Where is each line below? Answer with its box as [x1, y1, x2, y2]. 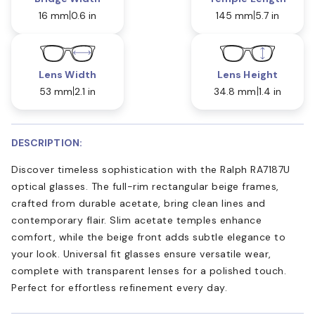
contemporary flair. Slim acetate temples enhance [11, 213, 262, 226]
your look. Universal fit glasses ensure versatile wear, [11, 247, 271, 260]
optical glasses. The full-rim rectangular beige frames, [11, 179, 279, 193]
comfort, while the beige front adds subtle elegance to [11, 230, 285, 243]
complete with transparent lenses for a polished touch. [11, 264, 286, 277]
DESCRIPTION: [11, 136, 82, 149]
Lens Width [39, 67, 96, 81]
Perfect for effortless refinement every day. [11, 281, 227, 294]
